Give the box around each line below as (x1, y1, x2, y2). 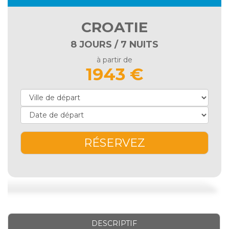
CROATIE (81, 18, 148, 36)
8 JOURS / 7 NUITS (71, 39, 158, 51)
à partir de (97, 55, 132, 65)
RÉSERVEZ (84, 136, 145, 150)
